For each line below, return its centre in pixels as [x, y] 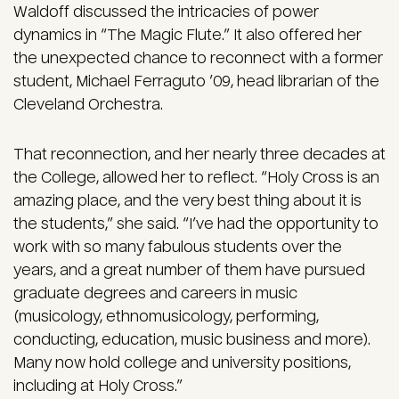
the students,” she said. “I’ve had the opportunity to [196, 224]
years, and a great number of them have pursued [189, 271]
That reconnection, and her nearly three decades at [199, 155]
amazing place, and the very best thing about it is [187, 201]
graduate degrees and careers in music [155, 294]
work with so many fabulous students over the [178, 248]
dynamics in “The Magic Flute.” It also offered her [187, 36]
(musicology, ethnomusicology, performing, [166, 317]
